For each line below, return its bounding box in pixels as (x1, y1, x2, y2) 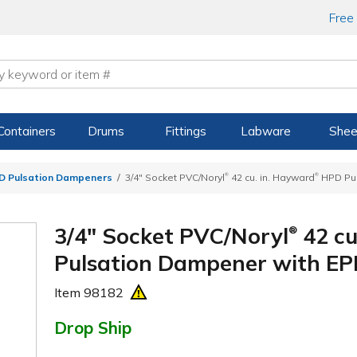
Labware (240, 124, 291, 139)
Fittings (165, 124, 207, 139)
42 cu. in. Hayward (229, 171, 315, 184)
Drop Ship (54, 316, 132, 338)
